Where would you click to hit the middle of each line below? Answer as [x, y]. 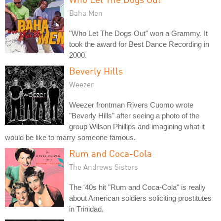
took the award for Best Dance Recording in [139, 44]
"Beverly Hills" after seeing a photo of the [134, 115]
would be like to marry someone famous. [70, 137]
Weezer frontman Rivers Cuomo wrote [131, 105]
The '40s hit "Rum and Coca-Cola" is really [137, 187]
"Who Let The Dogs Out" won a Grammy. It [138, 33]
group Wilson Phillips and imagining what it [137, 126]
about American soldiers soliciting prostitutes [140, 198]
